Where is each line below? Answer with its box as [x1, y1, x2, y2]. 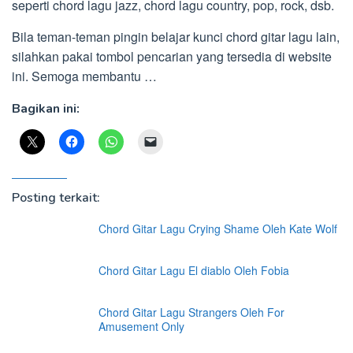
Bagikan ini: [12, 100, 80, 117]
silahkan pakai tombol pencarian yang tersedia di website [12, 47, 332, 65]
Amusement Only [98, 318, 184, 334]
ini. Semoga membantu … [12, 67, 157, 85]
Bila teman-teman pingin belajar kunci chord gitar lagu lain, [12, 28, 340, 46]
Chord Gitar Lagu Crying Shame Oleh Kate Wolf [98, 221, 337, 236]
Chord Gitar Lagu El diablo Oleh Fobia [98, 262, 289, 278]
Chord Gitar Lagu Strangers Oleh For [98, 304, 284, 320]
